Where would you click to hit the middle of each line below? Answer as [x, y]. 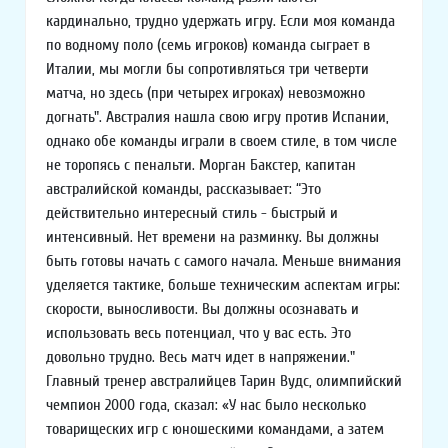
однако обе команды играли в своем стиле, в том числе [221, 141]
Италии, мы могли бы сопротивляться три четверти [207, 69]
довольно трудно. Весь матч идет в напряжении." [200, 357]
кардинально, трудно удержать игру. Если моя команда [220, 21]
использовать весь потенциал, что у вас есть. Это [198, 333]
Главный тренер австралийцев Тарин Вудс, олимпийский [224, 381]
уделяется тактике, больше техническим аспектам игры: [223, 285]
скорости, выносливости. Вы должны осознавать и [202, 309]
